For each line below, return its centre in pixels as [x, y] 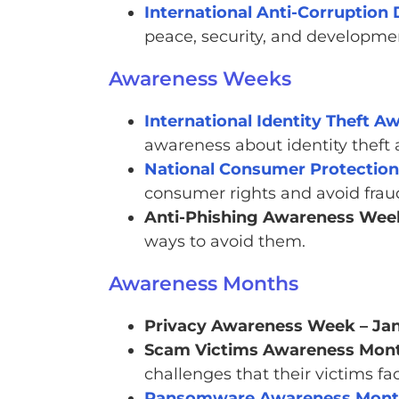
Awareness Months [203, 284]
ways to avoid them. [224, 242]
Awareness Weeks [199, 79]
